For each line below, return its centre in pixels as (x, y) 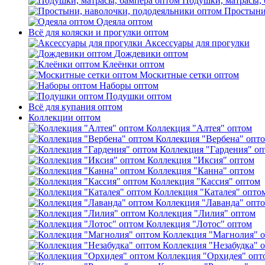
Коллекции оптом (64, 117)
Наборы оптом (129, 85)
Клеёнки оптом (133, 64)
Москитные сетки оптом (189, 75)
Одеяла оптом (125, 22)
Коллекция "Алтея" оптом (199, 128)
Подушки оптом (139, 96)
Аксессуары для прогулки (197, 43)
